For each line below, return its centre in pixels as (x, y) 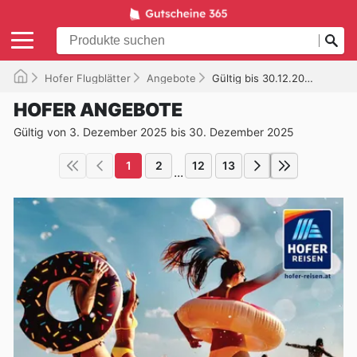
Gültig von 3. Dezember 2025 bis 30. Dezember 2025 (154, 131)
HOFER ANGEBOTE (98, 110)
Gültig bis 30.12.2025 (258, 78)
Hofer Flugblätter (88, 78)
